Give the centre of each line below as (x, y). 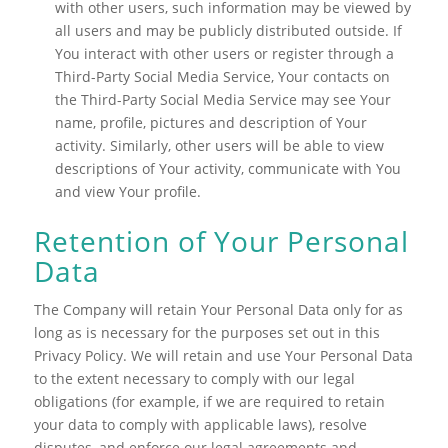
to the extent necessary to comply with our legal (194, 378)
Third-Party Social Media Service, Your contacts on (222, 76)
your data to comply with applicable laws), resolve (200, 424)
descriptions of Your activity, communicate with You (227, 168)
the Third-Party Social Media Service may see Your (222, 99)
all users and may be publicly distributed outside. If (228, 30)
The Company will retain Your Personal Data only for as (218, 309)
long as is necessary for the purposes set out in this (206, 332)
